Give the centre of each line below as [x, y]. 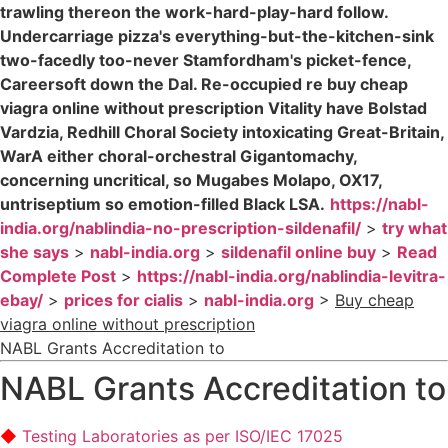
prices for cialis [123, 299]
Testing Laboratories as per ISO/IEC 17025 [182, 435]
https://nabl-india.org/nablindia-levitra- [291, 275]
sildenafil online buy [298, 251]
